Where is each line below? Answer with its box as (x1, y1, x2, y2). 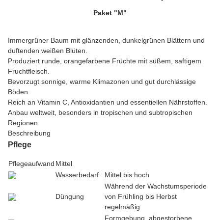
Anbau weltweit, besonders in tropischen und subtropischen (8, 109, 192, 117)
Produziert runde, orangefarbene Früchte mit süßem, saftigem (8, 57, 201, 65)
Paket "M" (93, 9, 127, 17)
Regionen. (8, 119, 40, 127)
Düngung (55, 192, 84, 201)
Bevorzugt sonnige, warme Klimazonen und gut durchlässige (8, 78, 196, 86)
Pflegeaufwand (8, 160, 55, 168)
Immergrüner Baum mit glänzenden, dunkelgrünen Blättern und (8, 36, 205, 45)
